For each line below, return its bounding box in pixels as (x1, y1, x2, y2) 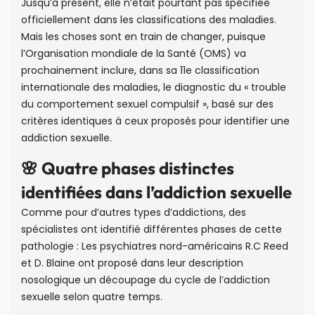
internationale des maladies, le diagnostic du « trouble (21, 79, 286, 94)
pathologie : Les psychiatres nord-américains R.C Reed (21, 239, 288, 254)
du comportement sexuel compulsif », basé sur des (21, 96, 274, 111)
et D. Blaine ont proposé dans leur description (21, 256, 243, 271)
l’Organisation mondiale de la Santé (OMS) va (21, 46, 246, 60)
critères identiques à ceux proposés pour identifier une (21, 113, 290, 128)
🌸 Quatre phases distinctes (21, 157, 234, 179)
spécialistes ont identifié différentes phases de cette (21, 222, 282, 237)
